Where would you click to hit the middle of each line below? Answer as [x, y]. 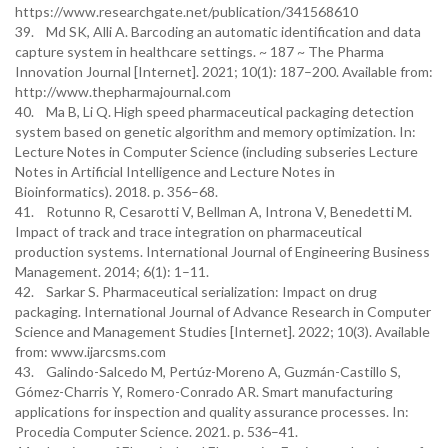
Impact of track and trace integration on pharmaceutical [188, 231]
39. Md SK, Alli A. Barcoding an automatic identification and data [218, 31]
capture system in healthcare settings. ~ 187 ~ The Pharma [199, 51]
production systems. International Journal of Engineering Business [222, 251]
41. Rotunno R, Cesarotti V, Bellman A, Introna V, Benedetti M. [213, 211]
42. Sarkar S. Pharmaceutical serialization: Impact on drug [196, 291]
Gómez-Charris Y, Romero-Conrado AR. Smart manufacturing [204, 391]
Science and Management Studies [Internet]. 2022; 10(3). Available [222, 331]
